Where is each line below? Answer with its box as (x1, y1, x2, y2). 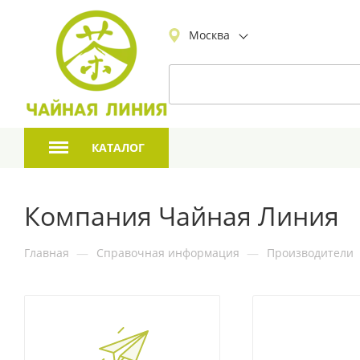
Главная (24, 245, 69, 260)
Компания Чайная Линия (24, 198, 339, 233)
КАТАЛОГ (88, 140, 145, 155)
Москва (189, 27, 230, 43)
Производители (267, 245, 354, 260)
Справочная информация (96, 245, 239, 260)
